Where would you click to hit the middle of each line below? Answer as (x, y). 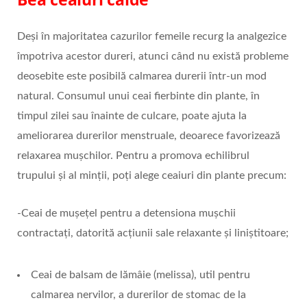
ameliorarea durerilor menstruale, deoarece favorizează (149, 136)
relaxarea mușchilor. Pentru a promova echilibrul (133, 156)
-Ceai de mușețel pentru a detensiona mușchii (126, 213)
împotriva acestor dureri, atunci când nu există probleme (153, 57)
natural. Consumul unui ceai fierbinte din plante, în (138, 96)
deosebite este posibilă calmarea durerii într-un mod (142, 76)
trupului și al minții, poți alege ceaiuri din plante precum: (152, 176)
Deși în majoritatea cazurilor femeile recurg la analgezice (152, 37)
